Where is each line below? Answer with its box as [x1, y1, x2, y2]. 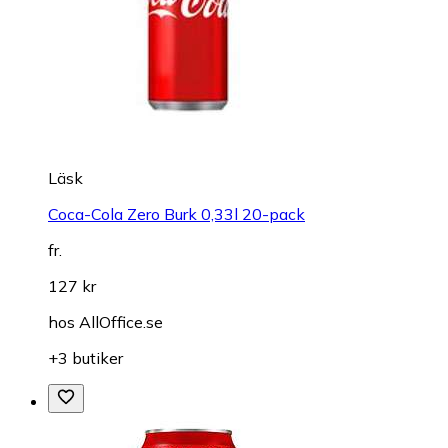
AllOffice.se [79, 312, 163, 333]
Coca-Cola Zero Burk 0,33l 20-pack [48, 204, 305, 225]
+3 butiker [48, 348, 123, 369]
